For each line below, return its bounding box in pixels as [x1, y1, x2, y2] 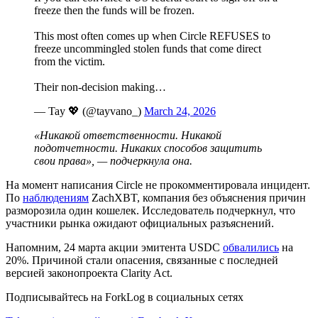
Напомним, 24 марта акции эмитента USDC [6, 241, 223, 253]
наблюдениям [23, 191, 89, 204]
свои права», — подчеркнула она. [34, 154, 195, 167]
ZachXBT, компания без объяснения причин [89, 191, 306, 204]
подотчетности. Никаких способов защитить [34, 141, 262, 154]
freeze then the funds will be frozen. [34, 4, 194, 16]
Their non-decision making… [34, 80, 166, 93]
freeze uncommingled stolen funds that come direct [34, 42, 261, 55]
